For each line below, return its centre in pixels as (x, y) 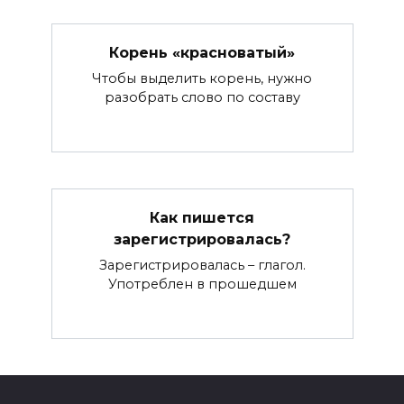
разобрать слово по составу (202, 98)
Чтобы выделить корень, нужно (202, 79)
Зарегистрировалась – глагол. (202, 266)
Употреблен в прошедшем (202, 285)
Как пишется (202, 218)
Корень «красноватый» (202, 52)
